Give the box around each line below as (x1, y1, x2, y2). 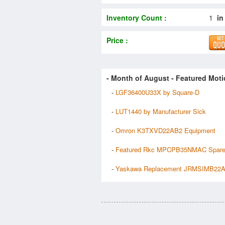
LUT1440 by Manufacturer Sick (116, 106, 206, 116)
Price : (106, 35, 128, 45)
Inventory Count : (106, 12, 167, 23)
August (144, 72, 169, 83)
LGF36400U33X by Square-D (116, 87, 199, 97)
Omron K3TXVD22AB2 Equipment (116, 125, 215, 135)
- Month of (106, 72, 144, 83)
